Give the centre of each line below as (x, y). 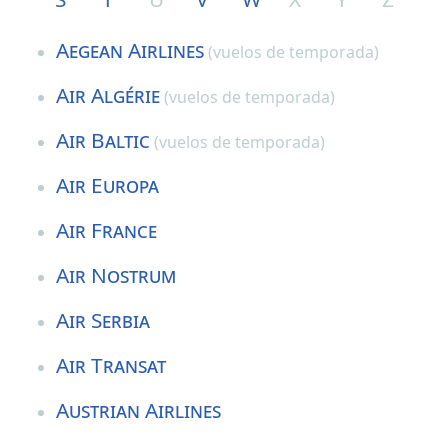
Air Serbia (103, 319)
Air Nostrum (116, 274)
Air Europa (107, 184)
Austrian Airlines (138, 409)
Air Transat (111, 364)
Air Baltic (103, 139)
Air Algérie (108, 94)
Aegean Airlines (130, 49)
